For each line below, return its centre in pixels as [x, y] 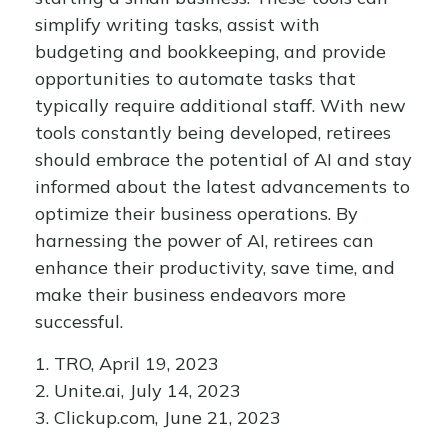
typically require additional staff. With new [220, 105]
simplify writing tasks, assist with [177, 24]
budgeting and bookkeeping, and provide [210, 51]
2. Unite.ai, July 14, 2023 [138, 390]
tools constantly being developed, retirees [213, 132]
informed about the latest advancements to [222, 186]
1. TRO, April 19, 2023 [127, 363]
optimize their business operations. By [196, 213]
